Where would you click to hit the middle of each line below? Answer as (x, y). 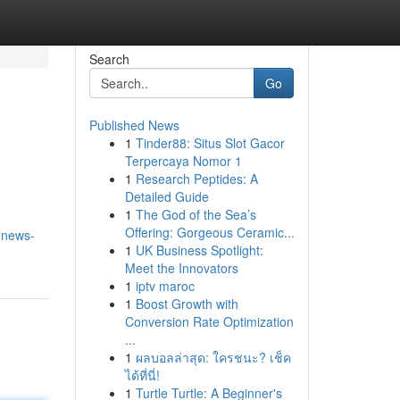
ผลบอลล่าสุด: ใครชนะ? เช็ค (213, 357)
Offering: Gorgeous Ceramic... (209, 232)
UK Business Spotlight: (199, 250)
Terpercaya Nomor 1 (183, 161)
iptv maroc (165, 286)
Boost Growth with (187, 304)
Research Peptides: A (196, 179)
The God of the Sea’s (196, 214)
